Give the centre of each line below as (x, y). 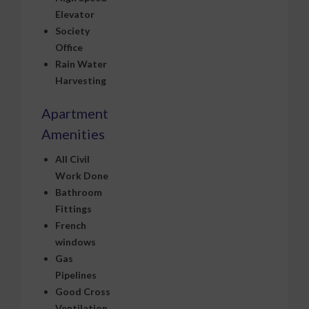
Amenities (73, 129)
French (71, 221)
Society (72, 26)
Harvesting (81, 76)
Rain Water (81, 59)
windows (76, 237)
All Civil (72, 154)
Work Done (82, 171)
